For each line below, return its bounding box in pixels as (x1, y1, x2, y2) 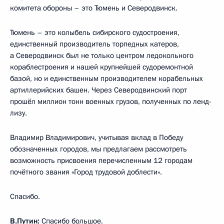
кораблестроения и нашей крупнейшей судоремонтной (10, 61, 193, 72)
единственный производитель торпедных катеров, (10, 38, 179, 49)
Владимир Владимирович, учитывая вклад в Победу (10, 132, 183, 142)
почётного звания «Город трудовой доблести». (10, 166, 162, 177)
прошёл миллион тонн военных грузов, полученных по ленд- (10, 96, 211, 106)
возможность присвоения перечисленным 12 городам (10, 155, 192, 165)
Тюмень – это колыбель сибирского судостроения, (10, 27, 179, 37)
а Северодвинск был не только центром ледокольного (10, 50, 193, 60)
